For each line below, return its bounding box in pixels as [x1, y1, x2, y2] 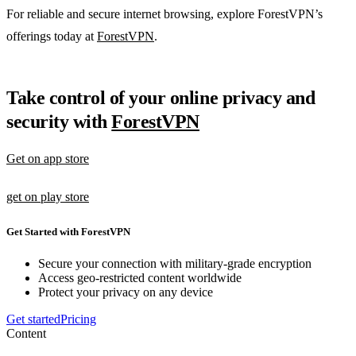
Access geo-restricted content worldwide [38, 270, 242, 284]
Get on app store [6, 152, 89, 166]
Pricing [60, 311, 96, 326]
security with [6, 111, 112, 133]
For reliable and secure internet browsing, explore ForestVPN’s [6, 7, 323, 21]
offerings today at [6, 29, 97, 44]
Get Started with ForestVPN [6, 226, 130, 238]
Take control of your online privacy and [6, 87, 315, 109]
